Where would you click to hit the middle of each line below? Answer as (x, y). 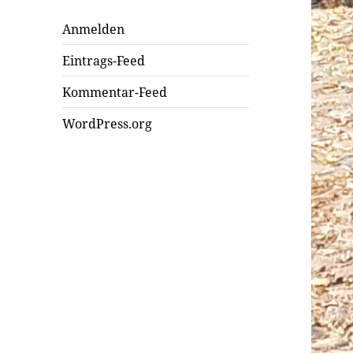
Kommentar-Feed (115, 92)
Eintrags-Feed (104, 60)
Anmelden (94, 29)
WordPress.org (108, 123)
